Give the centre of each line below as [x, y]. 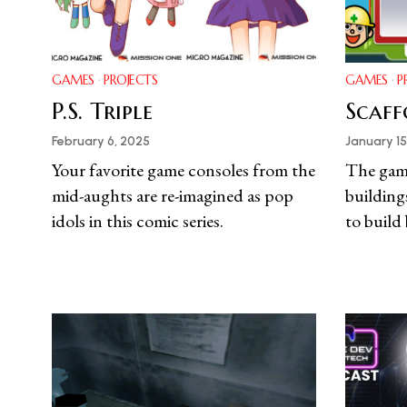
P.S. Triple [102, 111]
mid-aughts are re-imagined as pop [173, 196]
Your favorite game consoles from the [184, 170]
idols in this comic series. [138, 221]
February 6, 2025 [101, 142]
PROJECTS [130, 80]
